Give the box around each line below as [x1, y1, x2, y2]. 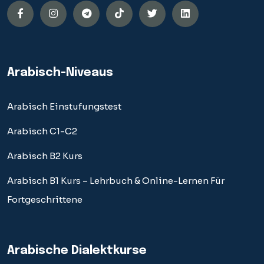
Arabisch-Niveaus [7, 66, 113, 79]
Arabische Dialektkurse [7, 244, 147, 257]
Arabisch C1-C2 [7, 125, 77, 137]
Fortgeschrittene [7, 193, 82, 205]
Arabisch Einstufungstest [7, 100, 121, 112]
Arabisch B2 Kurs [7, 150, 82, 161]
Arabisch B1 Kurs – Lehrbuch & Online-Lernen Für [7, 174, 225, 186]
